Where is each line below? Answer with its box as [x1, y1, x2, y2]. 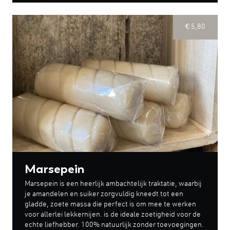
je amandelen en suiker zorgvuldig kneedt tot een [25, 190, 183, 198]
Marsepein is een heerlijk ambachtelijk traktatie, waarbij [25, 180, 202, 188]
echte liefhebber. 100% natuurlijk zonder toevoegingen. [25, 221, 204, 229]
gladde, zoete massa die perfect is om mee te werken [25, 201, 196, 208]
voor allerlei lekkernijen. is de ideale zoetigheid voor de [25, 211, 201, 219]
